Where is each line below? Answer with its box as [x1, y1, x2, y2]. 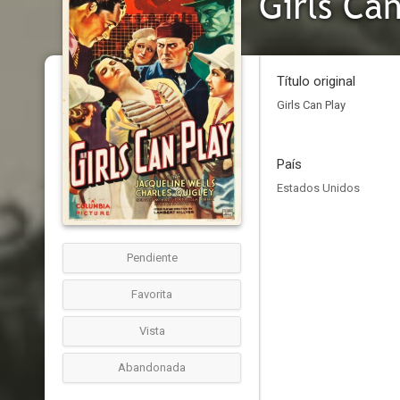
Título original [277, 73, 355, 89]
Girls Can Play [277, 98, 346, 112]
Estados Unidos [277, 181, 360, 195]
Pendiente [126, 251, 178, 264]
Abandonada [118, 361, 186, 374]
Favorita [131, 287, 172, 301]
